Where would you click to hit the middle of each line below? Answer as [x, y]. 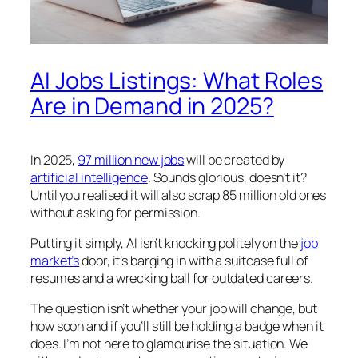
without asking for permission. [117, 212]
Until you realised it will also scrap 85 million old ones [179, 195]
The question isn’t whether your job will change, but [174, 309]
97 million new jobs [131, 159]
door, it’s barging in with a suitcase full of [194, 261]
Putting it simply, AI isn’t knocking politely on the [165, 243]
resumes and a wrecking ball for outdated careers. [172, 278]
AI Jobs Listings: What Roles [177, 81]
